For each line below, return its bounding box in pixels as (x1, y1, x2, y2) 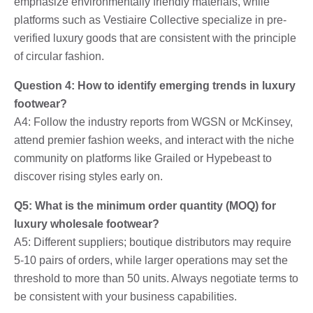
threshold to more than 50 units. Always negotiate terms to (14, 272, 298, 284)
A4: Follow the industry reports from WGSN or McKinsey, (14, 115, 293, 128)
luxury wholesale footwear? (14, 217, 159, 230)
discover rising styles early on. (14, 170, 163, 182)
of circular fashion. (14, 50, 104, 62)
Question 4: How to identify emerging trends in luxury (14, 79, 296, 92)
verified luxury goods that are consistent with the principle (14, 31, 296, 44)
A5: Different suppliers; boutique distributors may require (14, 235, 291, 248)
